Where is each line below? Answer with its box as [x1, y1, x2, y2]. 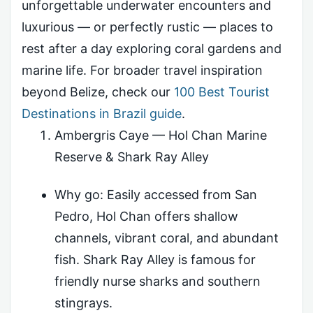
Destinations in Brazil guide [22, 106, 182, 121]
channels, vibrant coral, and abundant [54, 230, 279, 245]
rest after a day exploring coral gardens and [22, 41, 282, 56]
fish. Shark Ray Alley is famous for [54, 252, 256, 267]
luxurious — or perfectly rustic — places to [22, 20, 273, 34]
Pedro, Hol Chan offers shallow [54, 208, 238, 224]
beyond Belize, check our [22, 85, 174, 99]
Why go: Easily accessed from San [54, 187, 257, 202]
